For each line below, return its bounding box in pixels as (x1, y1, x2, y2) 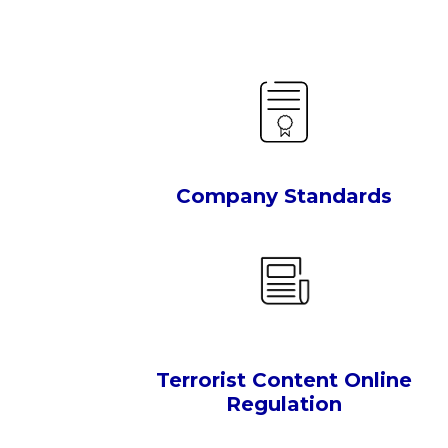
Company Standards (175, 184, 392, 209)
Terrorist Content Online (155, 368, 412, 393)
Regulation (225, 392, 342, 417)
